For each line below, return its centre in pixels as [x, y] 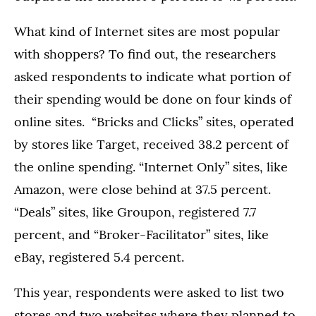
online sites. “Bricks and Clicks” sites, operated [154, 122]
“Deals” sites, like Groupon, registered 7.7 [135, 212]
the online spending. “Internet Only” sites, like [151, 167]
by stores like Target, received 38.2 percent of [151, 144]
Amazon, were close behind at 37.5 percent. [142, 189]
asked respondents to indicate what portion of [152, 77]
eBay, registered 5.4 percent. [99, 257]
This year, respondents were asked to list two [149, 292]
